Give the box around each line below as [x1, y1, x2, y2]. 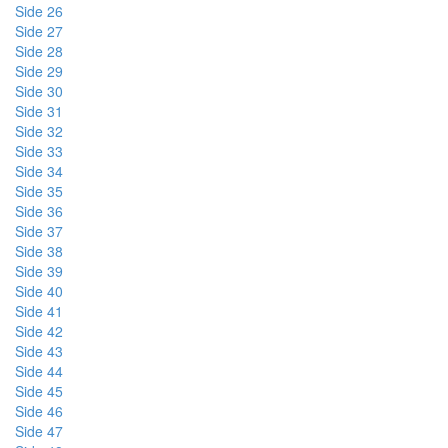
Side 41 [15, 301, 63, 321]
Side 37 [15, 221, 63, 241]
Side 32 [15, 121, 63, 141]
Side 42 [15, 321, 63, 341]
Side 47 [15, 421, 63, 441]
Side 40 [15, 281, 63, 301]
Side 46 [15, 401, 63, 421]
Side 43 [15, 341, 63, 361]
